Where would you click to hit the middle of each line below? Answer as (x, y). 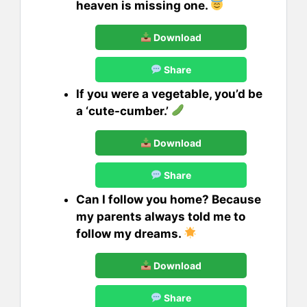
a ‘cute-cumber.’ (124, 111)
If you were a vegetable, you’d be (169, 94)
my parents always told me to (161, 216)
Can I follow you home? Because (169, 199)
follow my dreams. (130, 233)
